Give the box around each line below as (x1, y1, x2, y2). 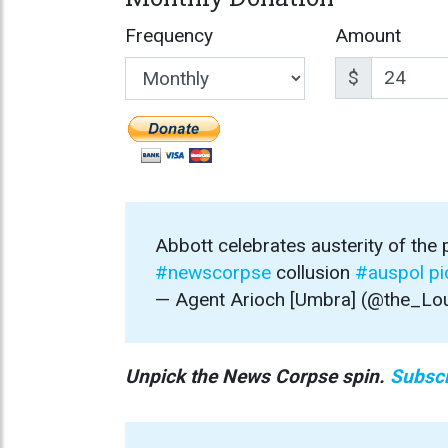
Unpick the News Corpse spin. (125, 364, 390, 388)
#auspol (355, 260, 424, 284)
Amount (334, 24, 401, 48)
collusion (271, 260, 355, 284)
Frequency (125, 24, 213, 48)
